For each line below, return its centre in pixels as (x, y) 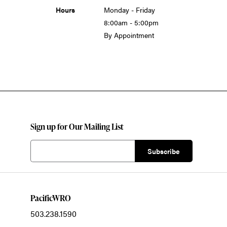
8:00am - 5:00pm (131, 22)
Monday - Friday (129, 10)
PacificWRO (51, 198)
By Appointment (129, 35)
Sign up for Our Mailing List (77, 127)
